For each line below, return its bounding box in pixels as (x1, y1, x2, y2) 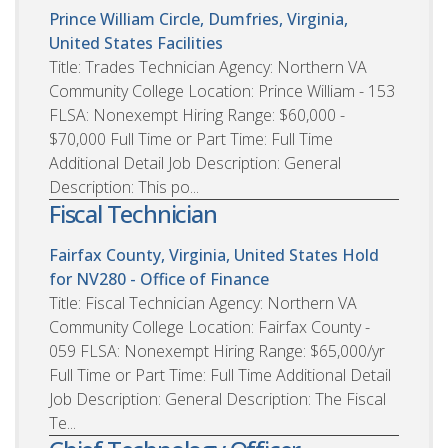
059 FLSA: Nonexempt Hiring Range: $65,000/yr (49, 339, 385, 362)
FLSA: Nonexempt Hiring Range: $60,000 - (49, 103, 345, 126)
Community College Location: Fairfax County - (49, 315, 370, 338)
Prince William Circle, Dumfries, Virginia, (49, 7, 348, 30)
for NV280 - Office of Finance (49, 267, 269, 290)
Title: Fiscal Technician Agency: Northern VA (49, 291, 357, 314)
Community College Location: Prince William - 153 (49, 79, 395, 102)
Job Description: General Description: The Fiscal (49, 387, 386, 410)
